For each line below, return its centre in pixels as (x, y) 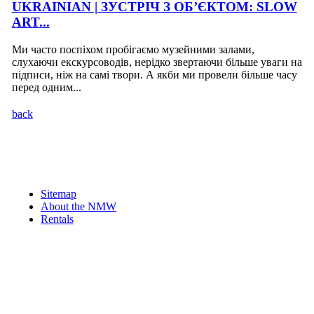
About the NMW (78, 206)
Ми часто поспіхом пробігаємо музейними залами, (133, 49)
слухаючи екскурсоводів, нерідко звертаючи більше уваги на (157, 62)
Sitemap (59, 193)
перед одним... (46, 87)
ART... (30, 22)
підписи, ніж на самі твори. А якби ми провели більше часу (154, 74)
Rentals (57, 219)
